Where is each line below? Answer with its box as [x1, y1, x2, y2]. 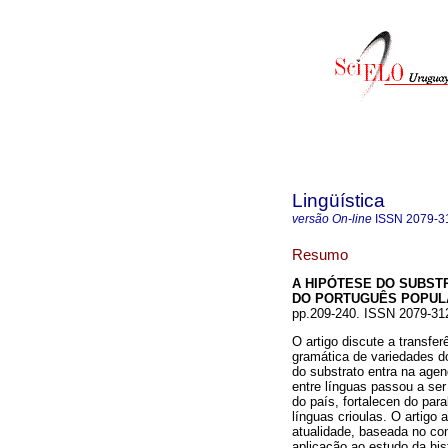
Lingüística [292, 190, 385, 211]
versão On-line [292, 212, 372, 226]
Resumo [292, 245, 348, 263]
